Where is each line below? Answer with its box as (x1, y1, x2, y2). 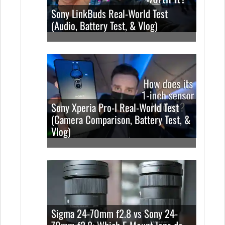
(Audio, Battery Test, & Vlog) (51, 18, 158, 33)
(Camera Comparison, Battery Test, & (51, 111, 191, 127)
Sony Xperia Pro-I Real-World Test (51, 99, 179, 115)
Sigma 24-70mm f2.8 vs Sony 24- (51, 205, 178, 221)
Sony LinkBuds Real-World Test (51, 6, 168, 21)
